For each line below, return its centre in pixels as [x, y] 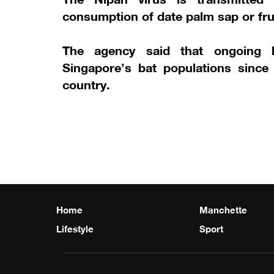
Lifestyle [75, 227]
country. [86, 83]
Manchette [223, 208]
